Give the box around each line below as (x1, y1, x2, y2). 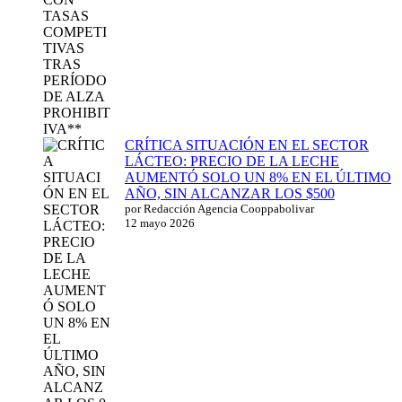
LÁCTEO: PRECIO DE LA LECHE (125, 153, 339, 170)
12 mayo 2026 (125, 216, 195, 231)
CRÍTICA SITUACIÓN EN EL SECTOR (125, 137, 369, 153)
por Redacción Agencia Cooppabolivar (125, 202, 314, 216)
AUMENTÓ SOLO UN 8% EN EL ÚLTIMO (125, 170, 391, 186)
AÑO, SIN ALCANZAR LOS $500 (125, 186, 335, 202)
